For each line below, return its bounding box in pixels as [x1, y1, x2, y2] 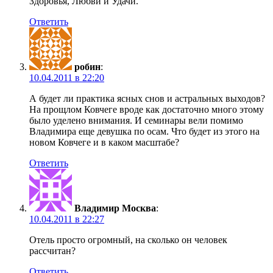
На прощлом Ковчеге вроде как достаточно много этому [29, 104, 264, 115]
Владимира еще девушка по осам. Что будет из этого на [29, 126, 260, 137]
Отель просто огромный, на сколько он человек [29, 235, 227, 246]
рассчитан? [29, 246, 76, 257]
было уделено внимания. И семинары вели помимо [29, 115, 243, 126]
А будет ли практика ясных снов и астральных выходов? [29, 93, 265, 104]
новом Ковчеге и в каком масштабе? [29, 137, 179, 148]
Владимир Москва [74, 203, 156, 214]
